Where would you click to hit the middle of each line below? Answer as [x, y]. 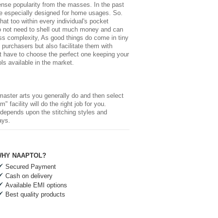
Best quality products [35, 195]
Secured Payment [31, 167]
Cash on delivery [29, 176]
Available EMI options [36, 185]
